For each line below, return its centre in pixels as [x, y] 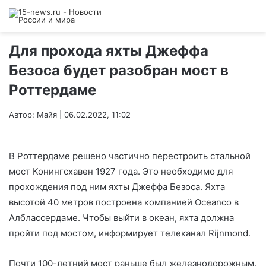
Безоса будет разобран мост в [119, 70]
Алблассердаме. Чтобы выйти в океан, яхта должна [121, 218]
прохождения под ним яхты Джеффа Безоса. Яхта [117, 187]
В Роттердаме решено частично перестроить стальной [130, 156]
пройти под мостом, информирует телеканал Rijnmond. [130, 233]
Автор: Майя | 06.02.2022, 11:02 [70, 115]
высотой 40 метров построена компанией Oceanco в [124, 202]
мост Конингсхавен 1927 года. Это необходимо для [121, 172]
